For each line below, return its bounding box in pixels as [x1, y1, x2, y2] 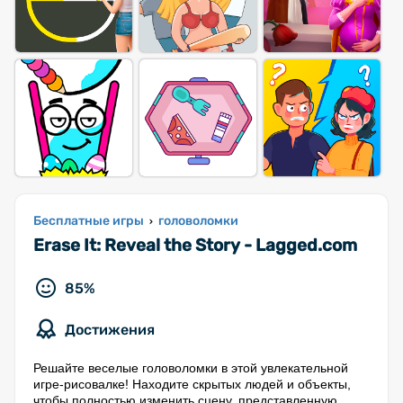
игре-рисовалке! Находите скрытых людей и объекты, [33, 377, 351, 391]
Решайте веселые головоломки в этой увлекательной [33, 361, 348, 375]
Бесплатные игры [33, 213, 144, 228]
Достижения [65, 321, 155, 338]
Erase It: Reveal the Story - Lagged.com [33, 235, 357, 255]
